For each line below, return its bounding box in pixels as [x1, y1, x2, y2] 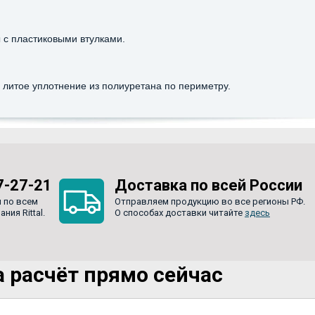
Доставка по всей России [115, 176, 302, 194]
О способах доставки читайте [115, 207, 245, 218]
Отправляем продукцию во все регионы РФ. [115, 195, 305, 207]
